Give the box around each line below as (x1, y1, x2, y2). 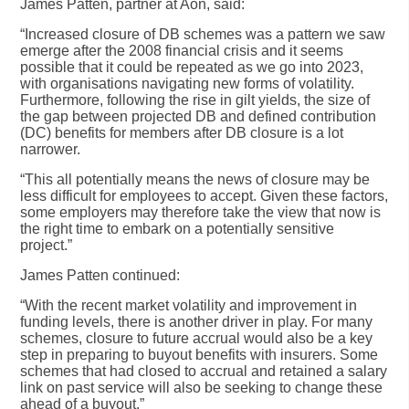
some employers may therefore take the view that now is (20, 204, 382, 220)
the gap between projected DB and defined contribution (20, 108, 377, 124)
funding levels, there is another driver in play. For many (20, 313, 373, 330)
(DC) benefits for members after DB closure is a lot (20, 124, 344, 141)
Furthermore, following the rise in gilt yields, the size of (20, 91, 371, 108)
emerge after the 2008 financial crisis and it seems (20, 42, 344, 58)
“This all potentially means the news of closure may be (20, 171, 371, 187)
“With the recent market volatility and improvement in (20, 297, 358, 313)
